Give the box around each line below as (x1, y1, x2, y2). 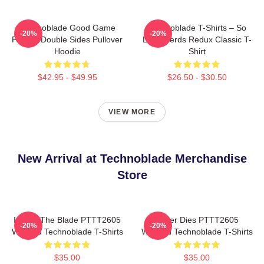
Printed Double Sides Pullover (12, 35, 123, 44)
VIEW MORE (108, 108, 156, 116)
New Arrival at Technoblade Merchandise (17, 152, 247, 165)
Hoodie (54, 47, 81, 56)
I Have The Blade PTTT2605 (14, 215, 121, 225)
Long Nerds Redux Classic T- (142, 35, 252, 44)
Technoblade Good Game (19, 23, 115, 32)
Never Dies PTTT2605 (155, 215, 239, 225)
